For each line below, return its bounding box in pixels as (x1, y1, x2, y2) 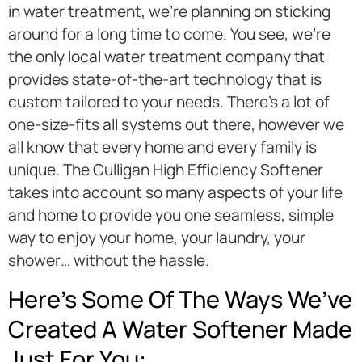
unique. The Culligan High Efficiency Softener (8, 159, 323, 181)
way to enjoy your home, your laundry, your (8, 227, 305, 249)
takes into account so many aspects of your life (8, 182, 343, 204)
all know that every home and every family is (8, 137, 317, 158)
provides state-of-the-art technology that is (8, 69, 322, 90)
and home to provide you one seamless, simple (8, 204, 334, 226)
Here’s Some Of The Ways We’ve (8, 283, 352, 316)
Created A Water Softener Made (8, 313, 352, 346)
